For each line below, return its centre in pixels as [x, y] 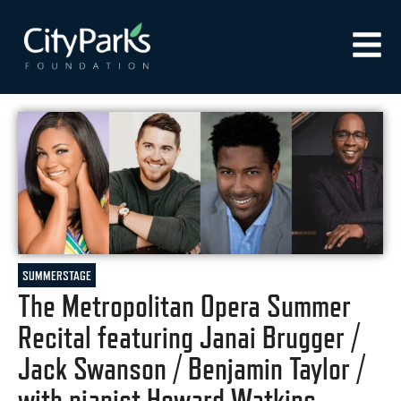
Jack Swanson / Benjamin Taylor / [192, 368]
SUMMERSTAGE [57, 275]
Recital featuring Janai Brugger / [189, 337]
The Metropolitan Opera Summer [184, 305]
